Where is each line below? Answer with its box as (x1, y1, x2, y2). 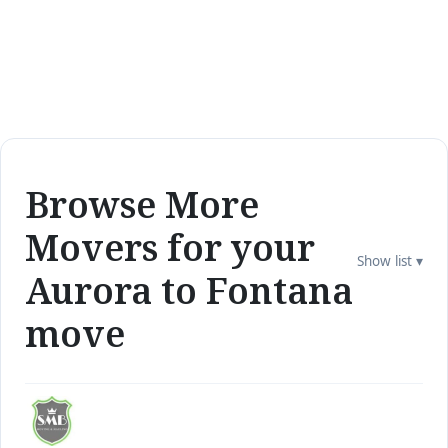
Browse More (25, 180, 259, 229)
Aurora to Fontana (25, 266, 353, 315)
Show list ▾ (357, 252, 423, 270)
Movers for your (25, 223, 315, 272)
